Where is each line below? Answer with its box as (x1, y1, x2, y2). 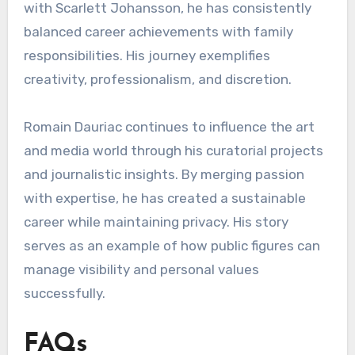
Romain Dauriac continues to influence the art (23, 118, 315, 135)
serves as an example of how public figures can (23, 237, 320, 254)
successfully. (23, 284, 105, 301)
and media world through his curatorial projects (23, 142, 323, 158)
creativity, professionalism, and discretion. (23, 71, 292, 87)
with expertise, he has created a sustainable (23, 189, 306, 206)
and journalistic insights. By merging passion (23, 166, 304, 182)
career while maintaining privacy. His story (23, 213, 288, 230)
